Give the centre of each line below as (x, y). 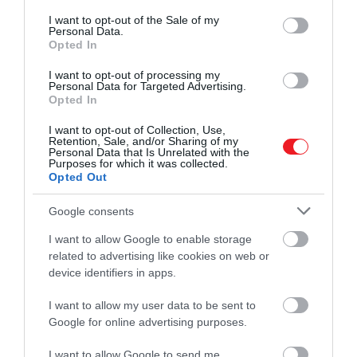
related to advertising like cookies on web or (159, 256)
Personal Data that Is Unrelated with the (149, 152)
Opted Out (78, 177)
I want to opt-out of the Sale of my (134, 20)
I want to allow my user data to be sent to (152, 305)
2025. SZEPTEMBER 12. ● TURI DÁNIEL (125, 344)
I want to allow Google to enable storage (150, 239)
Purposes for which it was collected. (138, 163)
